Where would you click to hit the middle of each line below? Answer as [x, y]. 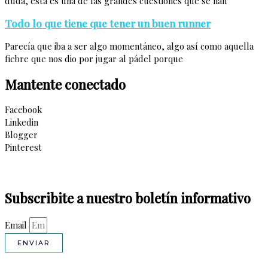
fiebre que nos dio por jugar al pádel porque [94, 58]
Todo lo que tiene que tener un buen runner [108, 23]
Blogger [21, 135]
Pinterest [23, 147]
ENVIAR [34, 243]
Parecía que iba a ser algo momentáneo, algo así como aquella [129, 46]
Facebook [23, 110]
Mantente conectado [65, 84]
